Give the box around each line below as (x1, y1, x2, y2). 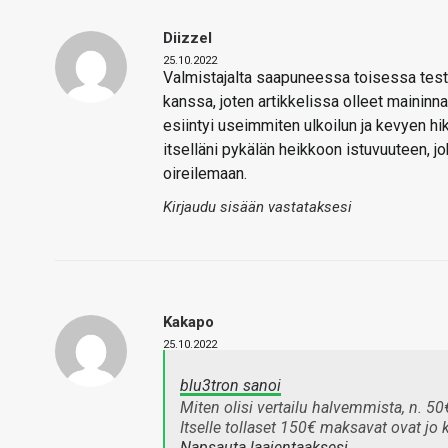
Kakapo (163, 313, 214, 332)
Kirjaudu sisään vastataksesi (163, 198, 352, 217)
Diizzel (163, 29, 212, 48)
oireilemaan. (163, 164, 247, 184)
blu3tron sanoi (180, 376, 281, 396)
